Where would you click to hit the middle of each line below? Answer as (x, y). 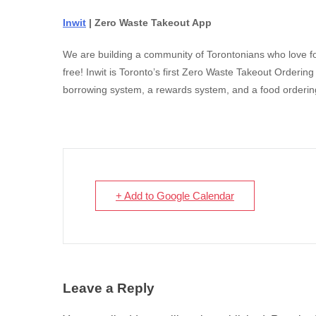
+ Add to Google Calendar (175, 196)
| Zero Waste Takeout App (149, 23)
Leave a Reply (109, 288)
